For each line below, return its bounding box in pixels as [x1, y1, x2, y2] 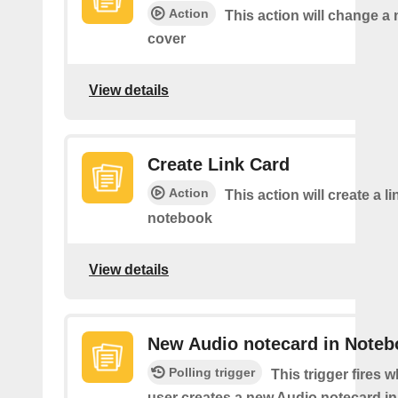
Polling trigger [169, 365, 255, 379]
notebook [147, 211, 212, 226]
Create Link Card [147, 155, 290, 174]
